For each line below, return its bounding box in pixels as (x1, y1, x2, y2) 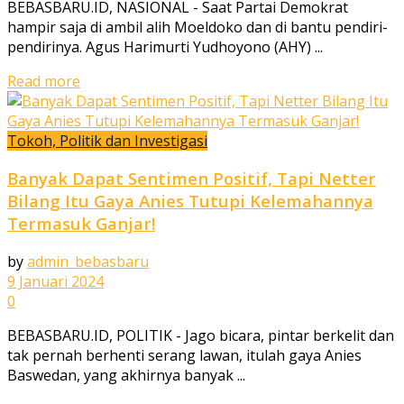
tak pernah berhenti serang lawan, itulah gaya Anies (7, 345, 362, 366)
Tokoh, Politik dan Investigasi (7, 130, 207, 151)
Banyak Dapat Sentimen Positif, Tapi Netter (7, 167, 376, 190)
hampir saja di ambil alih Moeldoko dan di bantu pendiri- (7, 16, 388, 37)
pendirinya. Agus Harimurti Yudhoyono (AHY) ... (7, 36, 323, 57)
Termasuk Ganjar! (7, 212, 155, 235)
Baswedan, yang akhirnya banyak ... (7, 365, 245, 386)
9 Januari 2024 (7, 271, 104, 292)
